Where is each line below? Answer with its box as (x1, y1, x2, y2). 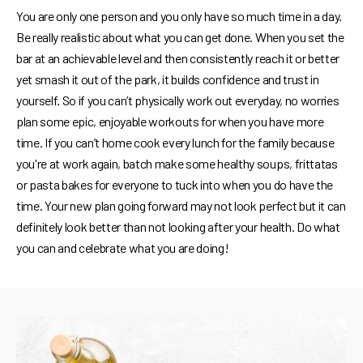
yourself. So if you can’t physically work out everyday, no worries (16, 92, 340, 108)
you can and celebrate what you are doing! (16, 239, 229, 255)
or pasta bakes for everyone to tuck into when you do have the (16, 176, 333, 192)
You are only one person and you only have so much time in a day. (16, 7, 342, 23)
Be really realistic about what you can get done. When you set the (16, 28, 344, 45)
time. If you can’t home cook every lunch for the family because (16, 134, 335, 150)
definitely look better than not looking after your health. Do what (16, 218, 340, 234)
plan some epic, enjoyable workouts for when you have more (16, 113, 324, 129)
